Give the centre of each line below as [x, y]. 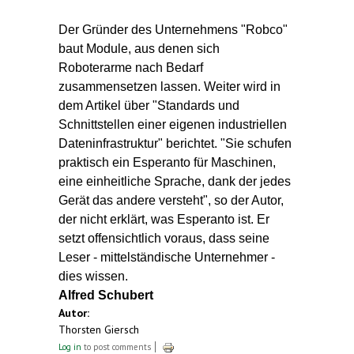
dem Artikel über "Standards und [149, 105]
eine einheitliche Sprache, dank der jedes [175, 181]
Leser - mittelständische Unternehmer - [167, 257]
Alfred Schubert [106, 295]
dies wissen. [93, 276]
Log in [70, 346]
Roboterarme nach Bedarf [131, 67]
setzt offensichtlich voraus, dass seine [164, 238]
